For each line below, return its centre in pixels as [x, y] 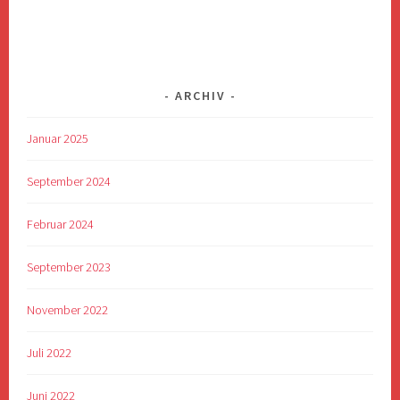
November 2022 [68, 310]
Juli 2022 [50, 353]
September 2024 [69, 182]
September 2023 [69, 267]
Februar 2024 [61, 225]
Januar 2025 [58, 139]
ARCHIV [200, 96]
